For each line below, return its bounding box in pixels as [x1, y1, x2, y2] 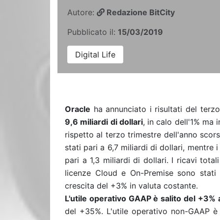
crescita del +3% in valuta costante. [65, 181, 198, 191]
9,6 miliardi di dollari [65, 117, 143, 127]
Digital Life [75, 50, 115, 59]
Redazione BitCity [105, 7, 175, 17]
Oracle [65, 104, 90, 114]
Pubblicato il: [67, 27, 118, 37]
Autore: [67, 7, 97, 17]
